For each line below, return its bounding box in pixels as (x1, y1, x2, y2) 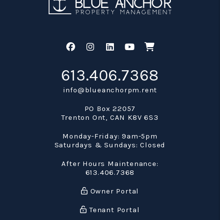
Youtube (134, 41, 170, 52)
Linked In (113, 41, 153, 52)
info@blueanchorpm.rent (62, 85, 158, 94)
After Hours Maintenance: (61, 159, 159, 168)
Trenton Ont (61, 112, 106, 122)
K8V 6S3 (128, 112, 159, 122)
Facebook (75, 41, 116, 52)
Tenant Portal (87, 205, 140, 214)
